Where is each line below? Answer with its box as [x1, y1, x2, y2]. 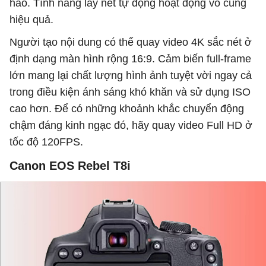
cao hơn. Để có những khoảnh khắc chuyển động [9, 102, 244, 115]
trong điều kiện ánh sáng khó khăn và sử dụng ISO [9, 85, 251, 98]
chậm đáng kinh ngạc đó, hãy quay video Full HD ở [9, 119, 252, 131]
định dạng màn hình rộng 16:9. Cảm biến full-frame [9, 52, 251, 65]
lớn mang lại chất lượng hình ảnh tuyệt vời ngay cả [9, 69, 252, 81]
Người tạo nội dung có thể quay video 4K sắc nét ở [9, 36, 252, 48]
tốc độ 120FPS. [9, 135, 83, 148]
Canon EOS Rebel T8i [9, 159, 131, 172]
